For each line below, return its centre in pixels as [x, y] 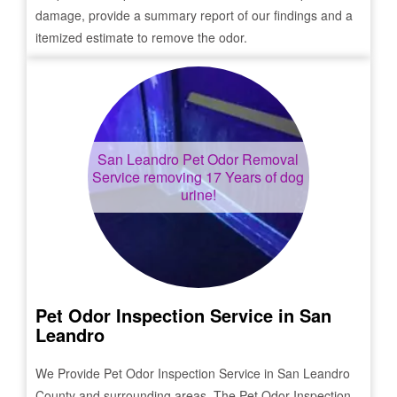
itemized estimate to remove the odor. [141, 37]
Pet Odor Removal [239, 159]
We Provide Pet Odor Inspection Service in [156, 373]
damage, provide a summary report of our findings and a [194, 15]
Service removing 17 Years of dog [198, 177]
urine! [198, 195]
